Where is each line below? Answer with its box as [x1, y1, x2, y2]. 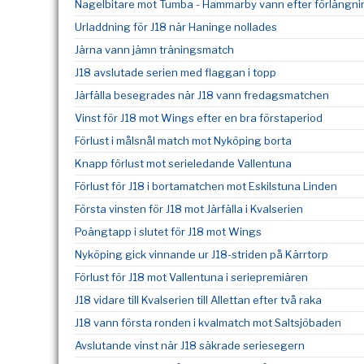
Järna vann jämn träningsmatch [75, 43, 234, 56]
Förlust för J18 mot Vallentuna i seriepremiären [75, 271, 308, 284]
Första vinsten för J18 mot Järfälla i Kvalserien [75, 202, 303, 215]
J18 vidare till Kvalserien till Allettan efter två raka [75, 293, 322, 306]
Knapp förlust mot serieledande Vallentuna [75, 157, 292, 170]
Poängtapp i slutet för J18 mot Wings [75, 225, 262, 238]
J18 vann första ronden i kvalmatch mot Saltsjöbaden [75, 316, 341, 329]
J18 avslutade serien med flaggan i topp [75, 66, 276, 79]
